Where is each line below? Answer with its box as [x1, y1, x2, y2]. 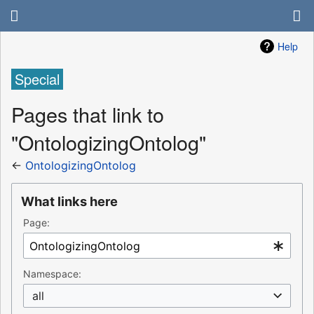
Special [15, 69, 60, 90]
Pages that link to [11, 99, 164, 128]
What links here [21, 193, 118, 210]
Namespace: [23, 268, 81, 280]
